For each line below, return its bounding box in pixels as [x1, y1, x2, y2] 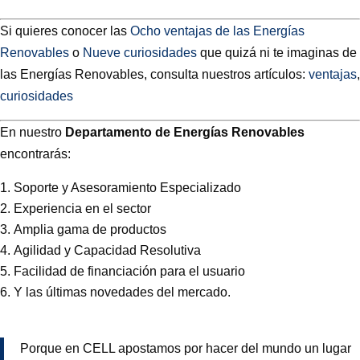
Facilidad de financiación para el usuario [14, 264, 245, 278]
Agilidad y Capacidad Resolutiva [14, 243, 201, 257]
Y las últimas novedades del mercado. [14, 284, 231, 299]
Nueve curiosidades [83, 45, 197, 59]
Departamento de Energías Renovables [65, 125, 305, 139]
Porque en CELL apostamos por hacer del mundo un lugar [20, 341, 351, 355]
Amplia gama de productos [14, 222, 166, 236]
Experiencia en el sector [14, 201, 151, 215]
